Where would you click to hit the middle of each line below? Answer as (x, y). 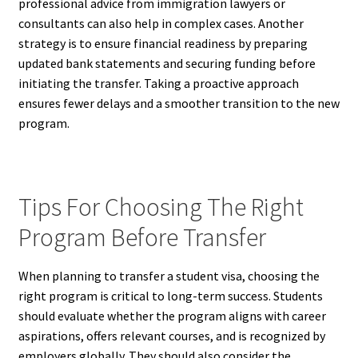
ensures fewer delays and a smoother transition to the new (179, 103)
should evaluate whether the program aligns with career (172, 316)
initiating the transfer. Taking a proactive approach (158, 83)
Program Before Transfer (142, 237)
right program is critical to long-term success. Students (170, 296)
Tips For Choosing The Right (161, 207)
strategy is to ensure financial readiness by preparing (163, 43)
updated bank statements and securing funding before (167, 63)
